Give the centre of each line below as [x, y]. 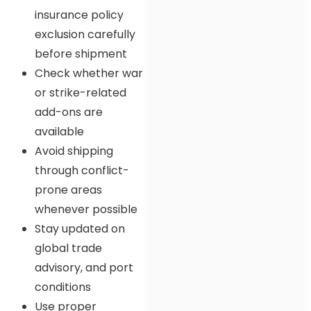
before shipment [81, 53]
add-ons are [69, 112]
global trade [68, 248]
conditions [63, 287]
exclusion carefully [85, 34]
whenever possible [86, 209]
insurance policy [79, 15]
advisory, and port [84, 267]
